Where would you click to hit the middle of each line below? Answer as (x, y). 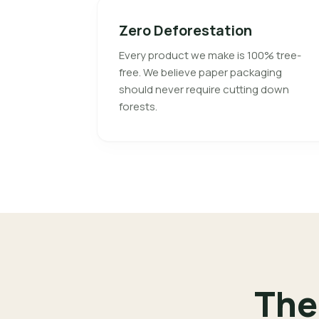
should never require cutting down (204, 89)
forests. (138, 106)
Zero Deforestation (185, 30)
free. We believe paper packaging (200, 72)
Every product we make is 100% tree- (210, 55)
